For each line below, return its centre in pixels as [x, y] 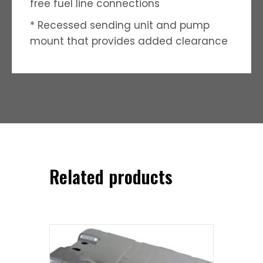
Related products [111, 176]
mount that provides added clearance [129, 41]
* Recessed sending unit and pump [120, 25]
